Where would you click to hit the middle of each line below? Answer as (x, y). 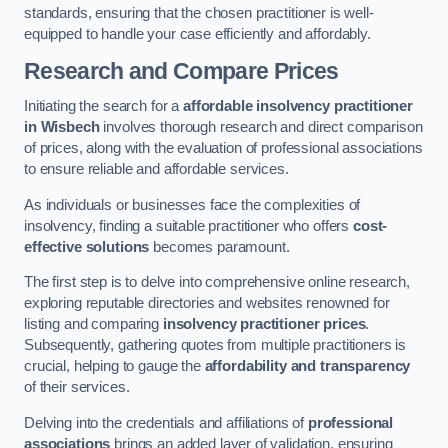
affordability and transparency (307, 366)
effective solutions (87, 246)
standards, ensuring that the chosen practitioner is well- (199, 13)
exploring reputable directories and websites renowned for (207, 303)
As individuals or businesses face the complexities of (192, 204)
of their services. (77, 387)
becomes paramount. (219, 246)
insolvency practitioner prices (264, 324)
